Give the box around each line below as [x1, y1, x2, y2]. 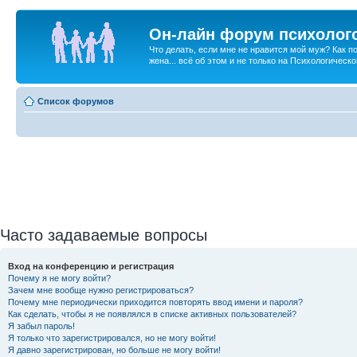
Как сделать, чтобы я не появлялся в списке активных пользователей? [8, 308, 296, 319]
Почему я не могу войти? [8, 273, 111, 283]
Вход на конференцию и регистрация [8, 261, 174, 271]
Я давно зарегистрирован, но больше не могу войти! [8, 344, 221, 355]
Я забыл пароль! [8, 320, 75, 331]
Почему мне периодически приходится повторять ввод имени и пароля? [8, 296, 303, 307]
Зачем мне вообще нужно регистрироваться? [8, 284, 194, 295]
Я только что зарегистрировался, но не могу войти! [8, 332, 216, 343]
